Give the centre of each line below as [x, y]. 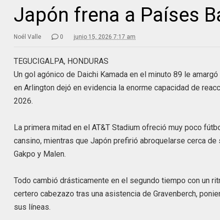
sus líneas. [32, 207]
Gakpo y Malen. [40, 154]
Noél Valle [28, 37]
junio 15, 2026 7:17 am [105, 37]
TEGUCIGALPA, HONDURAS [61, 61]
